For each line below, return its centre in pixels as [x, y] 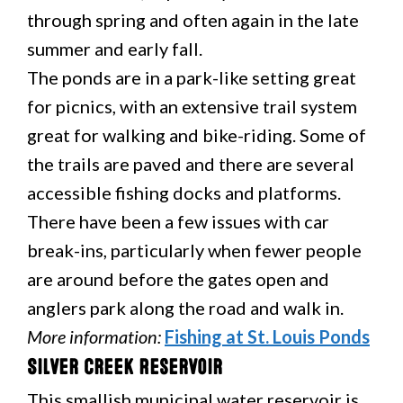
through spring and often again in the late [193, 20]
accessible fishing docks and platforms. [184, 193]
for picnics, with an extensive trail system [192, 106]
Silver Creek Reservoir [125, 367]
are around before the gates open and [178, 279]
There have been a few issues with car [178, 221]
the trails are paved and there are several [191, 164]
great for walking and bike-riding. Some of [197, 135]
